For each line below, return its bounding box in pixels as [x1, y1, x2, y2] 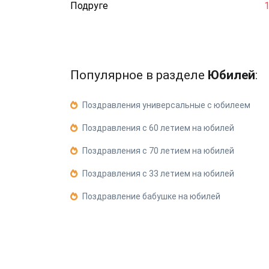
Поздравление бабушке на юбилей [82, 192, 220, 201]
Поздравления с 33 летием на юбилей [82, 169, 234, 178]
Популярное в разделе [70, 68, 208, 82]
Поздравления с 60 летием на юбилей [82, 123, 234, 133]
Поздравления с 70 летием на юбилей [82, 146, 234, 156]
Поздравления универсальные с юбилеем [82, 100, 250, 110]
